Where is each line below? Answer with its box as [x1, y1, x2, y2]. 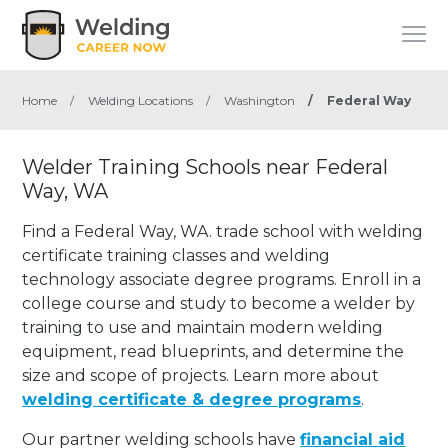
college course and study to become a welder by [22, 293, 416, 313]
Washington [224, 93, 296, 108]
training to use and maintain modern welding [22, 317, 384, 337]
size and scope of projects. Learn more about [22, 365, 380, 385]
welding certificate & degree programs [22, 389, 362, 409]
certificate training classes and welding [22, 245, 331, 265]
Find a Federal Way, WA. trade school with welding [22, 221, 424, 241]
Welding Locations [88, 93, 194, 108]
